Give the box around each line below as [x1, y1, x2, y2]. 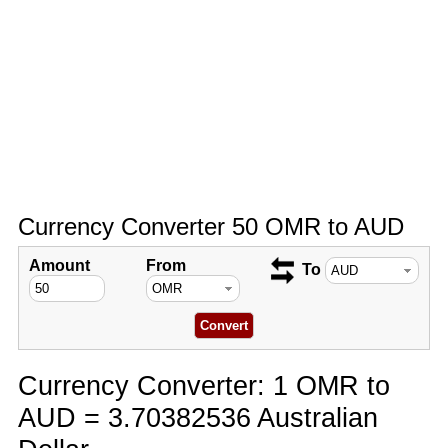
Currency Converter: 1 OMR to [17, 370, 390, 401]
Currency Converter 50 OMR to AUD [17, 213, 404, 240]
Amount [28, 257, 90, 274]
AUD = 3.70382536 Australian [17, 402, 378, 433]
